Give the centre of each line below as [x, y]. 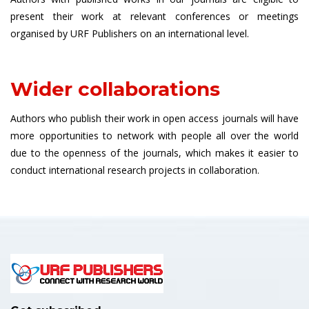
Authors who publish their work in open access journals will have [154, 118]
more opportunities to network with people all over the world [154, 136]
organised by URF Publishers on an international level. [130, 33]
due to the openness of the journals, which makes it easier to [154, 153]
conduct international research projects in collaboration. [135, 170]
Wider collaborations [115, 89]
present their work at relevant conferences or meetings [154, 16]
